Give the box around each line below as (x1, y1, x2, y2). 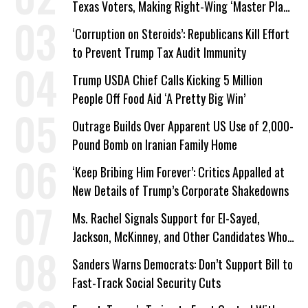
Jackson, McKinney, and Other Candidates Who (72, 228, 287, 246)
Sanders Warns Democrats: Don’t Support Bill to (72, 255, 293, 274)
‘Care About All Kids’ (72, 246, 166, 265)
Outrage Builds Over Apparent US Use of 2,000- (72, 117, 294, 135)
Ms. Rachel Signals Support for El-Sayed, (72, 209, 260, 228)
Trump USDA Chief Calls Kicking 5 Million (72, 71, 263, 89)
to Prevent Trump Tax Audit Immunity (72, 43, 246, 62)
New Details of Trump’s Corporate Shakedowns (72, 181, 289, 200)
